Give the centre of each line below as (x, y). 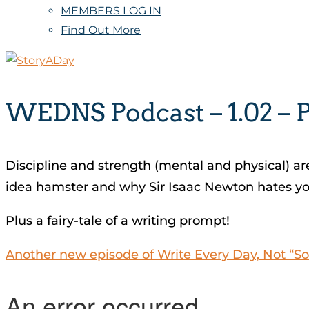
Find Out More (101, 30)
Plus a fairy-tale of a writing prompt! (118, 220)
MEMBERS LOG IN (111, 11)
